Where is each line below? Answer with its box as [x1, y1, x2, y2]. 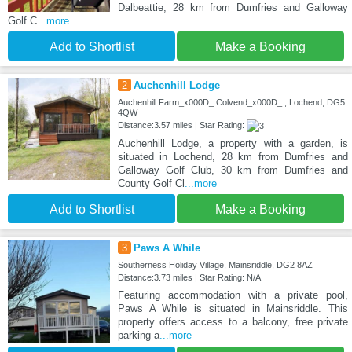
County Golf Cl [117, 178, 185, 190]
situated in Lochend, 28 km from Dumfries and [117, 151, 348, 163]
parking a [117, 329, 159, 342]
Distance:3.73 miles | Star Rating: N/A [117, 273, 261, 283]
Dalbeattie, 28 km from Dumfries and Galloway [117, 2, 348, 14]
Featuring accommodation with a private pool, [117, 289, 348, 302]
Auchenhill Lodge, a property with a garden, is [117, 137, 348, 150]
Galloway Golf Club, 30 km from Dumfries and [117, 164, 348, 177]
